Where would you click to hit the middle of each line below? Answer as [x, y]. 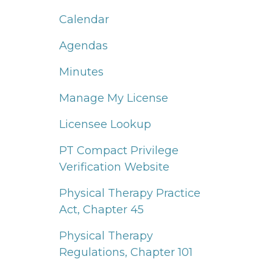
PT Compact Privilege [119, 150]
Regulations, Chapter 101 [126, 252]
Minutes [81, 72]
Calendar [84, 19]
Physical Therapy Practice [130, 193]
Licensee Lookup [105, 124]
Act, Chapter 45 [101, 209]
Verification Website [114, 167]
